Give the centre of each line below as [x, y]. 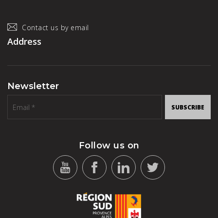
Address [24, 41]
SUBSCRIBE [188, 107]
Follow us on [109, 145]
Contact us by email [55, 27]
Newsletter [33, 86]
